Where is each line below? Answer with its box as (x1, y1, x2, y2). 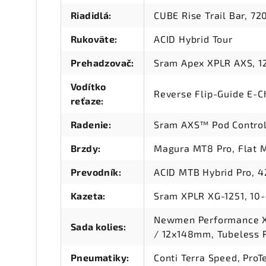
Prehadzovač (71, 57, 132, 69)
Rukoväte (71, 33, 115, 45)
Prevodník (71, 166, 119, 178)
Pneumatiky (71, 252, 127, 264)
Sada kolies (71, 221, 124, 233)
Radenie (71, 119, 109, 131)
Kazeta (71, 190, 103, 202)
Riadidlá (71, 9, 109, 21)
